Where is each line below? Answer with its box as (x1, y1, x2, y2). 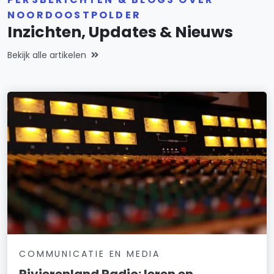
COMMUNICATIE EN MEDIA (19, 247, 160, 260)
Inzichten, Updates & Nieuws (7, 21, 233, 43)
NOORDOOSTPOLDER (7, 7, 141, 22)
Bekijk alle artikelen (7, 48, 86, 61)
